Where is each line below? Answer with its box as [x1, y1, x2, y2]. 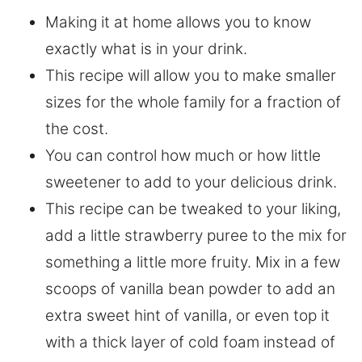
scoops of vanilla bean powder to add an [45, 280, 335, 299]
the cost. [45, 120, 108, 139]
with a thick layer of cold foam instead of [45, 333, 335, 352]
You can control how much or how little [45, 146, 321, 166]
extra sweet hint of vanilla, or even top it [45, 306, 330, 326]
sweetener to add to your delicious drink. [45, 173, 337, 192]
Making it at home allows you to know [45, 13, 311, 32]
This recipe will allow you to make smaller [45, 66, 336, 86]
